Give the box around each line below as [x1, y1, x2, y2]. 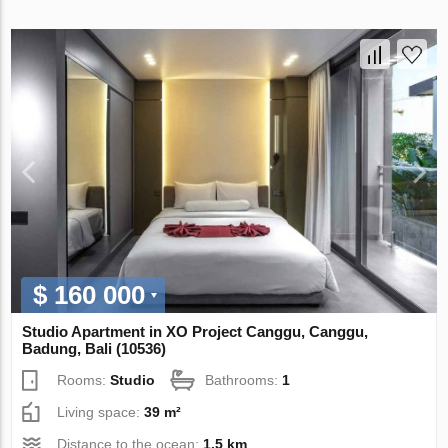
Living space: [57, 403, 145, 420]
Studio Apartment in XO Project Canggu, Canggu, [22, 322, 369, 340]
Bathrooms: [205, 371, 283, 388]
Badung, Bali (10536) [22, 339, 167, 357]
